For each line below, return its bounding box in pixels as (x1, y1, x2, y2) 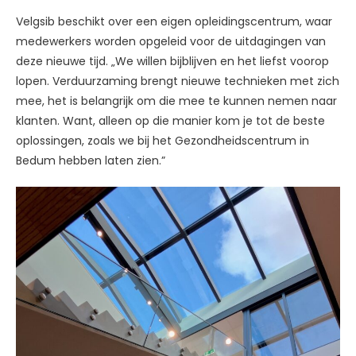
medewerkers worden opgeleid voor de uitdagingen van (16, 33, 326, 49)
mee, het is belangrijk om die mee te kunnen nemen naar (16, 92, 337, 109)
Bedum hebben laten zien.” (16, 152, 165, 168)
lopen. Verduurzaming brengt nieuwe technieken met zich (16, 72, 339, 89)
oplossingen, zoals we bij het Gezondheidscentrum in (16, 132, 309, 149)
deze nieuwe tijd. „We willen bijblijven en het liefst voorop (16, 52, 329, 69)
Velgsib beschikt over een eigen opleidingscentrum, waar (16, 13, 332, 29)
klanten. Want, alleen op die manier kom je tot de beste (16, 112, 325, 129)
